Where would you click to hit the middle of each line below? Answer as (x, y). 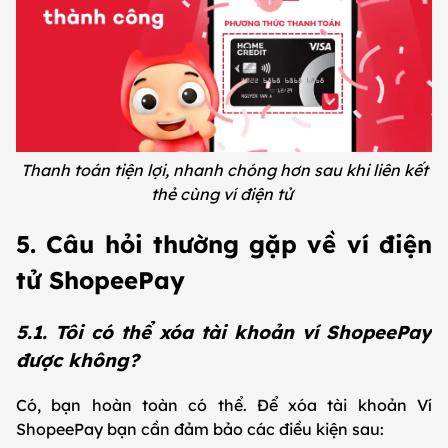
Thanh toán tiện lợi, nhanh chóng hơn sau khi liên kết (224, 170)
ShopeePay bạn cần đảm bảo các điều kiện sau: (202, 428)
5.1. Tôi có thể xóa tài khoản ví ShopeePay (224, 331)
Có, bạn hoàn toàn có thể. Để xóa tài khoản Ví (224, 404)
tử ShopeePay (104, 280)
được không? (80, 359)
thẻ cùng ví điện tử (224, 194)
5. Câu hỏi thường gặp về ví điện (224, 244)
